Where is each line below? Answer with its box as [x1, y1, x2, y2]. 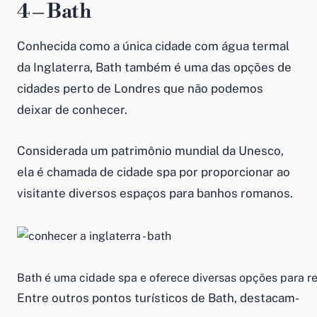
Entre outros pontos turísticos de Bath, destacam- [17, 290, 299, 305]
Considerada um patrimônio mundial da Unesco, [17, 143, 284, 158]
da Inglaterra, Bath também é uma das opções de [17, 59, 292, 74]
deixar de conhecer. [17, 102, 127, 117]
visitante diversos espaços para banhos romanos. [17, 185, 293, 200]
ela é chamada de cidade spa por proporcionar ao [17, 164, 290, 179]
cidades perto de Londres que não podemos [17, 81, 263, 96]
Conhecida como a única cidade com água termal [17, 38, 289, 53]
